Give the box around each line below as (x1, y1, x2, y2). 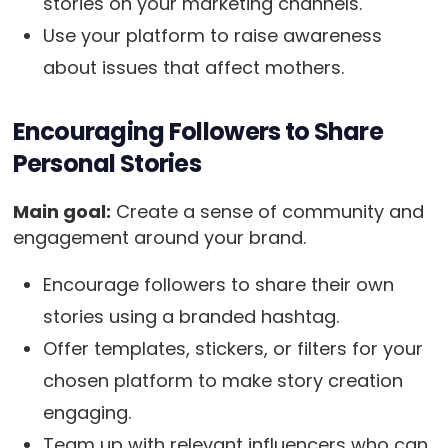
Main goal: (12, 199, 111, 225)
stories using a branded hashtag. (42, 304, 339, 330)
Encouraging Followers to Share (12, 115, 383, 149)
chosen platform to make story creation (42, 368, 403, 394)
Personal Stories (12, 147, 201, 181)
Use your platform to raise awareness (42, 23, 382, 49)
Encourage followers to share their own (42, 272, 394, 298)
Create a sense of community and (110, 199, 424, 225)
